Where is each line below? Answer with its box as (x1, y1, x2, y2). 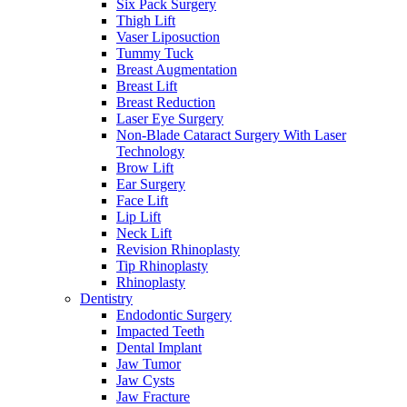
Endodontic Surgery (116, 307, 232, 323)
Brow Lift (116, 160, 174, 176)
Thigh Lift (116, 13, 175, 29)
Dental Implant (116, 340, 202, 356)
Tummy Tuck (116, 45, 194, 62)
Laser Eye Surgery (116, 111, 223, 127)
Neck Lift (116, 225, 172, 242)
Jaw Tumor (116, 356, 181, 372)
